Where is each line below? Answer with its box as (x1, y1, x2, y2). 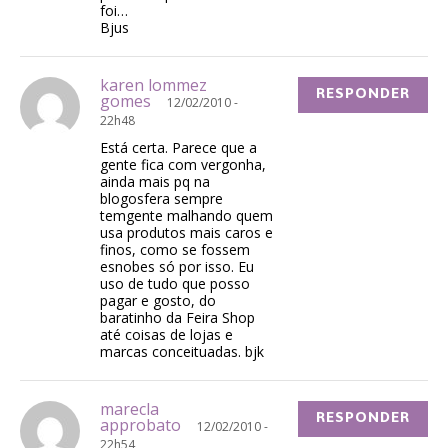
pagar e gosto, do (100, 291, 216, 311)
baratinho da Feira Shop (100, 308, 255, 328)
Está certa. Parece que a (100, 138, 257, 158)
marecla (100, 398, 159, 421)
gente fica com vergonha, (100, 155, 266, 175)
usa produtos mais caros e (100, 223, 273, 243)
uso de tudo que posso (100, 274, 250, 294)
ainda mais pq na (100, 172, 210, 192)
